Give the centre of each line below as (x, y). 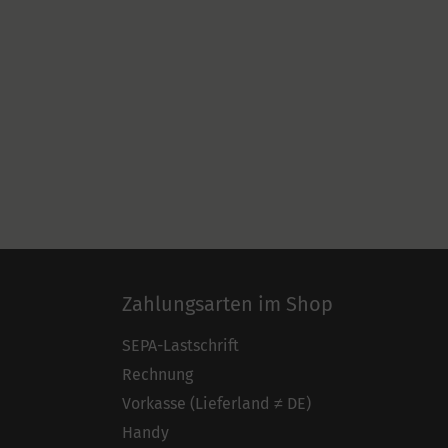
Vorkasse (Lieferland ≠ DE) (216, 404)
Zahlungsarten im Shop (227, 303)
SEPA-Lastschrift (180, 346)
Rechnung (157, 375)
